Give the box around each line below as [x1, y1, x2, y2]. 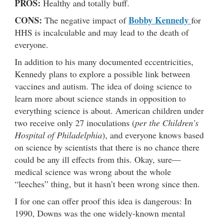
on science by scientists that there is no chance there [15, 141, 199, 153]
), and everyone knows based [102, 129, 204, 141]
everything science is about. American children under [15, 104, 204, 116]
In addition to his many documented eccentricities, [15, 55, 194, 67]
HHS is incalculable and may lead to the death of [15, 26, 189, 38]
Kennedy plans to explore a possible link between [15, 67, 190, 80]
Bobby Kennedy [129, 13, 191, 26]
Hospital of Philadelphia [15, 129, 102, 141]
